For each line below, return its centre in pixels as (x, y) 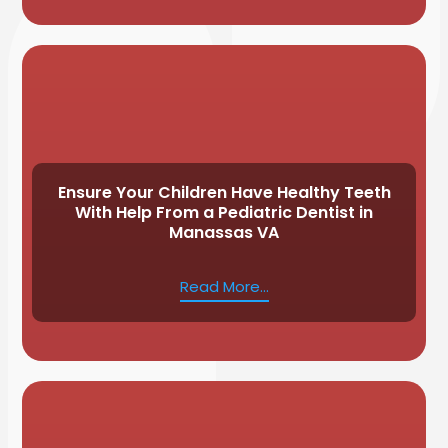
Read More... (224, 286)
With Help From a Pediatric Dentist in (224, 212)
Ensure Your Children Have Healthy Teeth (224, 192)
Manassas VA (224, 232)
